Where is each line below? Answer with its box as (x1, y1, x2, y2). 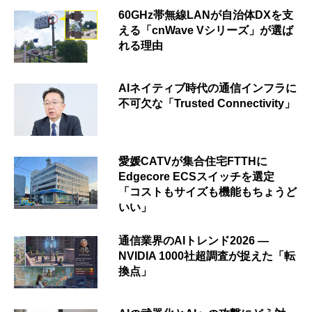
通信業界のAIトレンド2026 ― (118, 234, 269, 247)
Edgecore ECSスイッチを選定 (118, 170, 274, 182)
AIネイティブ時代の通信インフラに (118, 81, 297, 94)
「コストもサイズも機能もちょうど (118, 185, 297, 198)
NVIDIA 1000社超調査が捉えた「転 (118, 249, 295, 262)
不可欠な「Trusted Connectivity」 (118, 97, 295, 109)
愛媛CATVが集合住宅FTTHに (118, 155, 267, 167)
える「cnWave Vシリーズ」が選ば (118, 24, 293, 36)
